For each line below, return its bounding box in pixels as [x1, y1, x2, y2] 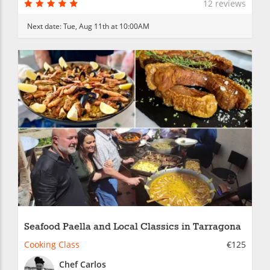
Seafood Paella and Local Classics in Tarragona [24, 220, 241, 233]
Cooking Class [24, 238, 80, 250]
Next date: [27, 20, 63, 31]
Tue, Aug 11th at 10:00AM [63, 20, 149, 31]
